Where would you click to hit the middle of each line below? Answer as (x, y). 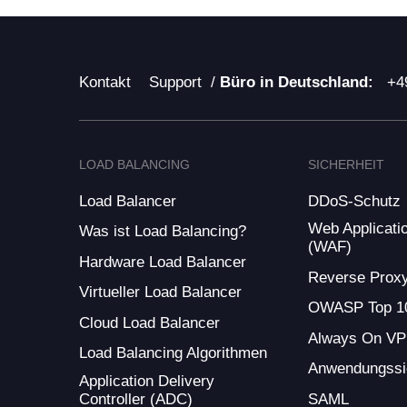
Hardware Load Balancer (163, 262)
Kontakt (105, 83)
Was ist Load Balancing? (163, 232)
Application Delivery (147, 381)
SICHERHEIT (347, 164)
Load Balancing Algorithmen (173, 353)
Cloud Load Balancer (149, 323)
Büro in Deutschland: (299, 83)
